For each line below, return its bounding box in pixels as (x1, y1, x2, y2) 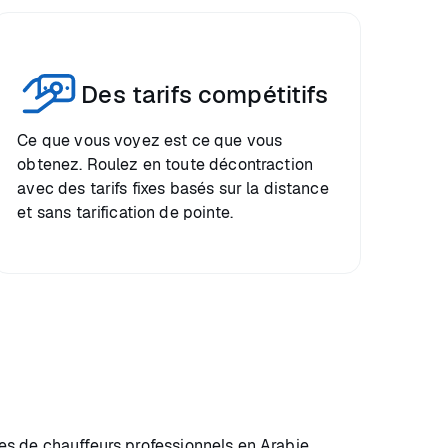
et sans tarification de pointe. (17, 202, 233, 223)
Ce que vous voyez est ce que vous (17, 130, 283, 151)
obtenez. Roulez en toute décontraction (17, 154, 314, 175)
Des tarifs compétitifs (81, 79, 329, 110)
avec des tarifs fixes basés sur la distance (17, 178, 329, 199)
